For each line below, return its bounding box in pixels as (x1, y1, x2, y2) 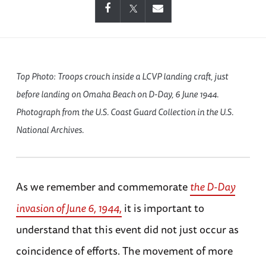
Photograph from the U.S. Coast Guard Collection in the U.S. (15, 105, 233, 119)
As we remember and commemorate (15, 178, 190, 195)
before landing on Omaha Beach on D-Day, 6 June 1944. (15, 87, 218, 102)
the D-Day (189, 178, 235, 195)
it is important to (121, 199, 204, 217)
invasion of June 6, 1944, (15, 199, 122, 217)
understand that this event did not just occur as (15, 221, 239, 238)
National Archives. (15, 123, 84, 137)
